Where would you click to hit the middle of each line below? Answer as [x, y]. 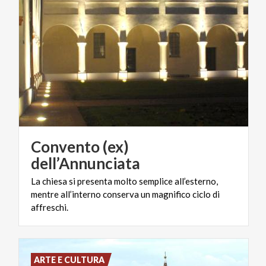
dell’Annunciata [85, 163]
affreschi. [50, 207]
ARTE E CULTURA [69, 259]
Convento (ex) [80, 146]
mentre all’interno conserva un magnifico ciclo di [125, 194]
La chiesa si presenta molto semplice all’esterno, [124, 181]
